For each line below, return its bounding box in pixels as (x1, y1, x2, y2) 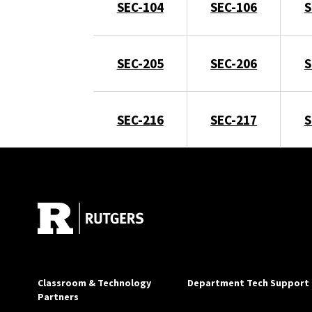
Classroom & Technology (37, 276, 151, 289)
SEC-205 (116, 54, 164, 72)
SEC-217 (210, 111, 258, 128)
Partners (37, 290, 79, 303)
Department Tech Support (187, 276, 309, 289)
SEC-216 (116, 111, 164, 128)
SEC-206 (210, 54, 258, 72)
